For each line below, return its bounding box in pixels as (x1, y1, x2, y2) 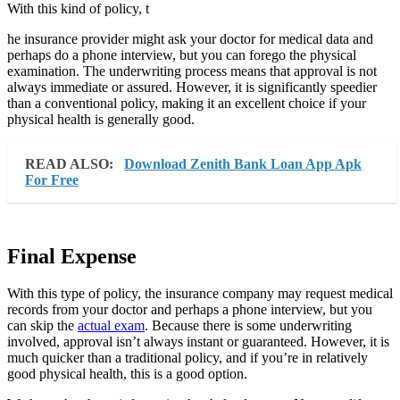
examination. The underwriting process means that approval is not (7, 62, 377, 79)
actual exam (78, 318, 145, 334)
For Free (25, 171, 79, 187)
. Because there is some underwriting (145, 318, 352, 334)
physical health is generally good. (7, 111, 195, 127)
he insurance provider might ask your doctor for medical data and (7, 30, 373, 46)
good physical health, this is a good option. (7, 366, 247, 382)
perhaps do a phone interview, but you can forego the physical (7, 46, 356, 62)
